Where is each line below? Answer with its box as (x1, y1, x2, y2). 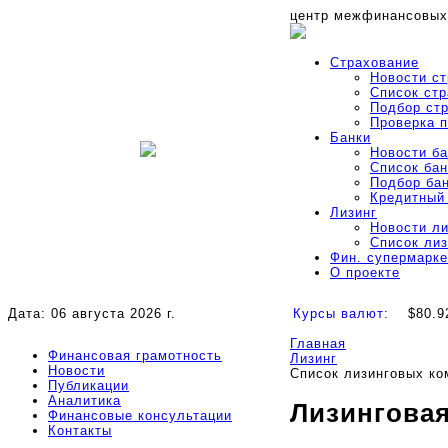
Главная (290, 336, 346, 351)
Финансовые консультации (48, 408, 232, 423)
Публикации (48, 378, 129, 393)
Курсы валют (293, 306, 384, 321)
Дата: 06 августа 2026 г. (8, 306, 176, 321)
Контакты (48, 423, 112, 438)
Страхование (330, 55, 419, 70)
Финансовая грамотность (48, 348, 222, 363)
